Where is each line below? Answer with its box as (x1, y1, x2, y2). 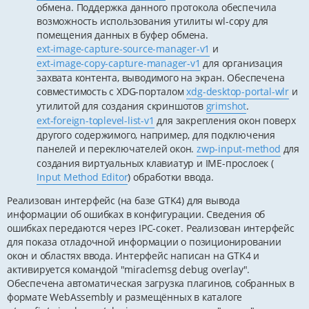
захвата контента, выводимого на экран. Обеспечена (37, 70, 285, 84)
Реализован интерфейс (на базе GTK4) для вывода (7, 193, 240, 207)
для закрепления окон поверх (154, 113, 296, 127)
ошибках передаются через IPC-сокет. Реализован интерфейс (7, 221, 295, 235)
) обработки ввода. (128, 170, 214, 183)
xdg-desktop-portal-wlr (186, 84, 289, 98)
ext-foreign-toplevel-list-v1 (37, 113, 154, 127)
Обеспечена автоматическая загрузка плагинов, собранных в (7, 276, 295, 290)
